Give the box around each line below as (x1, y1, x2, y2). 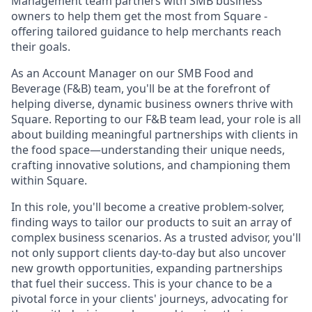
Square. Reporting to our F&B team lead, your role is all (11, 111, 301, 127)
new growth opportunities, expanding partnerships (11, 260, 283, 276)
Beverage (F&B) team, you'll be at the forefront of (11, 81, 270, 96)
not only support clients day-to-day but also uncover (11, 245, 286, 260)
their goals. (11, 39, 70, 54)
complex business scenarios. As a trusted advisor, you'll (11, 230, 301, 245)
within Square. (11, 173, 87, 188)
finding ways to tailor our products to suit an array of (11, 214, 292, 230)
